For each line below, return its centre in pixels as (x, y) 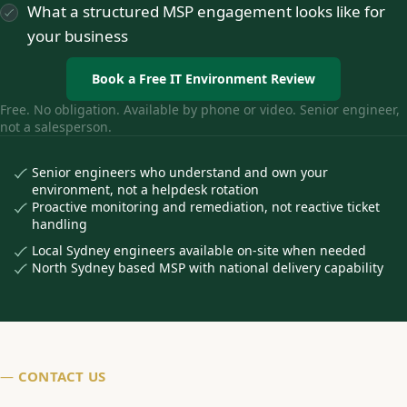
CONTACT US (62, 377)
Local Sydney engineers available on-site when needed (199, 251)
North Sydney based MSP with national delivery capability (208, 268)
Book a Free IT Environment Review (203, 79)
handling (60, 224)
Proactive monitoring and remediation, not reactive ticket (206, 207)
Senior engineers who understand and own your (180, 173)
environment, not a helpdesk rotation (145, 190)
